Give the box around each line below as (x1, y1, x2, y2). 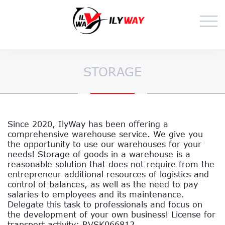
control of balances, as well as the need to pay (8, 179, 198, 189)
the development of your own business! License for (8, 209, 215, 219)
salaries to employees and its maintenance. (8, 189, 184, 199)
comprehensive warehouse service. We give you (8, 129, 203, 139)
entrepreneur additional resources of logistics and (8, 169, 209, 179)
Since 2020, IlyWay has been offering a (8, 119, 168, 129)
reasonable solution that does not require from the (8, 159, 214, 169)
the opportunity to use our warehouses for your (8, 139, 201, 149)
